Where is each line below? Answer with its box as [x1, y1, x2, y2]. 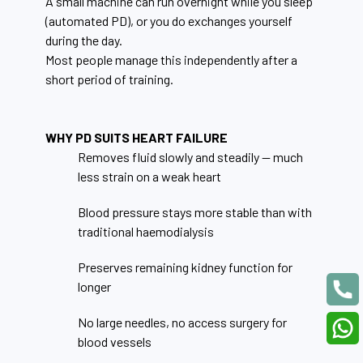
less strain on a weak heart [78, 168, 221, 184]
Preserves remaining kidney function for [78, 258, 293, 275]
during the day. [45, 32, 125, 48]
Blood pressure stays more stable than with [78, 203, 312, 220]
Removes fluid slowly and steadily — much [78, 148, 303, 164]
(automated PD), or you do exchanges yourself [45, 12, 293, 28]
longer [78, 278, 111, 294]
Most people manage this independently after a [45, 51, 297, 67]
